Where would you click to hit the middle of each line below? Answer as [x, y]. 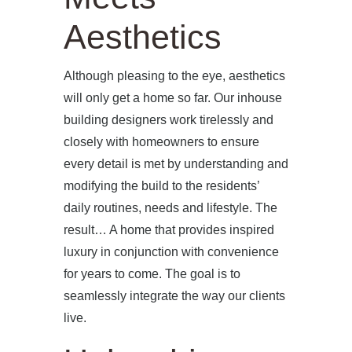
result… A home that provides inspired [169, 229]
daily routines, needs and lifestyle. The [170, 207]
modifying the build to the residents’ [161, 185]
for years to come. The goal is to [152, 273]
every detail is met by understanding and [176, 163]
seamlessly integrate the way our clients [174, 295]
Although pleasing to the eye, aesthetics [174, 75]
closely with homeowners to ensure [161, 141]
